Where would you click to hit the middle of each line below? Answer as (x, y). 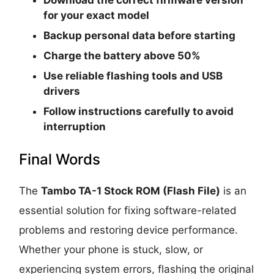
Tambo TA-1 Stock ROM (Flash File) (131, 191)
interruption (75, 126)
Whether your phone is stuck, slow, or (111, 249)
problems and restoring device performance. (129, 230)
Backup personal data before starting (140, 35)
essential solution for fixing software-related (128, 210)
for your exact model (97, 15)
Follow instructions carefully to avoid (139, 111)
